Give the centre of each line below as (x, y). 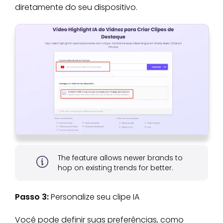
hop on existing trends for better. (115, 168)
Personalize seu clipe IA (96, 197)
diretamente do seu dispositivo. (77, 7)
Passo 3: (33, 197)
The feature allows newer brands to (120, 158)
